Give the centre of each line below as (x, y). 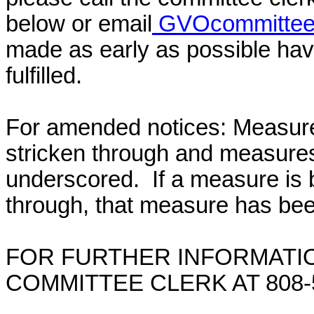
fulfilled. (44, 76)
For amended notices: (116, 128)
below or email (79, 24)
